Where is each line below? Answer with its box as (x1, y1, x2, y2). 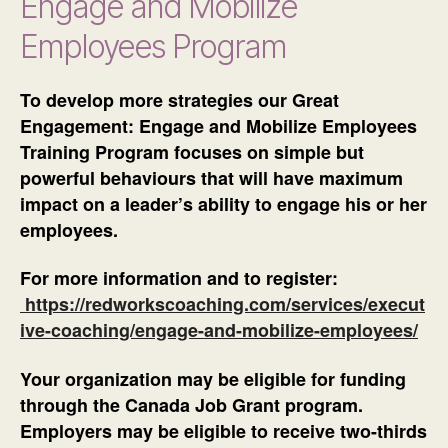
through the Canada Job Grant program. (20, 391, 363, 418)
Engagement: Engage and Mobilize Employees (20, 112, 417, 139)
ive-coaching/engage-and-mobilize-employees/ (20, 317, 418, 344)
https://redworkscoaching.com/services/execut (25, 291, 425, 318)
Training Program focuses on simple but (20, 138, 364, 165)
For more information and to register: (20, 265, 338, 292)
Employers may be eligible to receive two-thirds (20, 417, 427, 444)
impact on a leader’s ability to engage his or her (20, 190, 427, 217)
